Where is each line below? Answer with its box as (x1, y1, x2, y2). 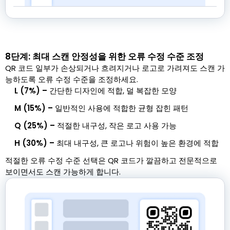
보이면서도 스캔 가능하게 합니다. (5, 166, 121, 178)
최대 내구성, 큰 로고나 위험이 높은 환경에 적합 (56, 138, 219, 149)
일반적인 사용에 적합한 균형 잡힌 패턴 (55, 103, 188, 114)
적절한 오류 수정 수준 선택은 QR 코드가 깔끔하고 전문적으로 (5, 155, 217, 166)
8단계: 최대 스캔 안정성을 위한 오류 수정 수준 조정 (5, 50, 204, 63)
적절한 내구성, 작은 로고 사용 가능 (57, 120, 177, 131)
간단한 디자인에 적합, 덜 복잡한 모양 (49, 85, 177, 97)
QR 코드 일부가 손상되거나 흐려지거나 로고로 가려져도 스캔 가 (5, 63, 225, 74)
